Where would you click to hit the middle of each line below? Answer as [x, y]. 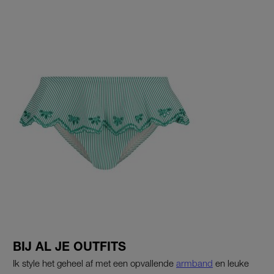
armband [194, 263]
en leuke [231, 263]
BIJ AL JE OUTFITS [69, 246]
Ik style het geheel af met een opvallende [94, 263]
